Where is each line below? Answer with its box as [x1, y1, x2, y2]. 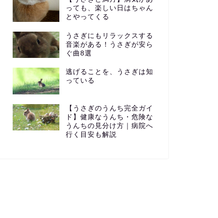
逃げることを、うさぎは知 [65, 68, 153, 76]
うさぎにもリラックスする [65, 32, 153, 39]
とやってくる [65, 13, 109, 21]
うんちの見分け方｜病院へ [65, 122, 153, 129]
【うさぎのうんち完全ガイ [65, 104, 153, 112]
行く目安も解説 [65, 130, 117, 138]
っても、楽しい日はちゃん [65, 4, 153, 12]
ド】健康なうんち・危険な [65, 113, 153, 121]
